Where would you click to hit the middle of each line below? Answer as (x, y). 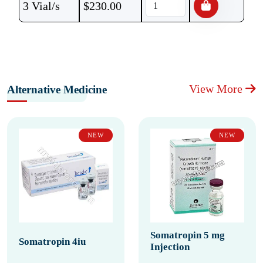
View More (217, 89)
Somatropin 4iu (52, 242)
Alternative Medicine (57, 90)
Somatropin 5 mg (188, 235)
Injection (170, 247)
